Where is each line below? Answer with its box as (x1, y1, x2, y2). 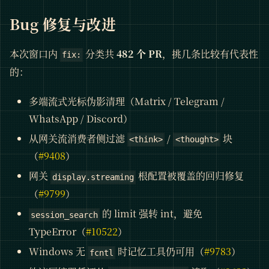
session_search (31, 210, 98, 220)
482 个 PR (116, 46, 163, 61)
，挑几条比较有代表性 (162, 46, 259, 61)
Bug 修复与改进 (10, 13, 116, 34)
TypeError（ (29, 225, 86, 239)
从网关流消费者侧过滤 (29, 131, 127, 145)
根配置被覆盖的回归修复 (136, 169, 244, 183)
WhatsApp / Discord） (29, 111, 133, 125)
